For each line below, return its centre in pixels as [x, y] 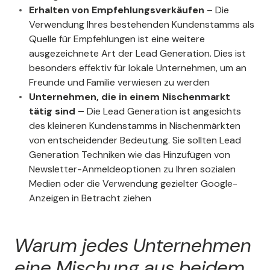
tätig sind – [57, 111]
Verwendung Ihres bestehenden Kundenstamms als [142, 25]
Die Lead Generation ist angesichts [163, 111]
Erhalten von [59, 10]
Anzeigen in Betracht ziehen [90, 198]
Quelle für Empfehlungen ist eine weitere [117, 39]
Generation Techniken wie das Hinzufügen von [130, 155]
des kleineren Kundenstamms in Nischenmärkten [135, 126]
